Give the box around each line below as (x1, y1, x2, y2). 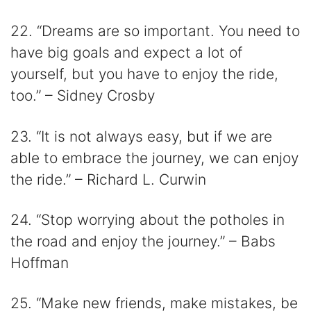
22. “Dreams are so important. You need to (10, 22, 300, 40)
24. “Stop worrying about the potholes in (10, 211, 285, 229)
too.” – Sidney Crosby (10, 87, 155, 105)
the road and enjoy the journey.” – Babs (10, 233, 276, 251)
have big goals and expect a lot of (10, 44, 242, 62)
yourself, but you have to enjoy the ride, (10, 65, 278, 83)
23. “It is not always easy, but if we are (10, 127, 272, 145)
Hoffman (10, 254, 69, 272)
